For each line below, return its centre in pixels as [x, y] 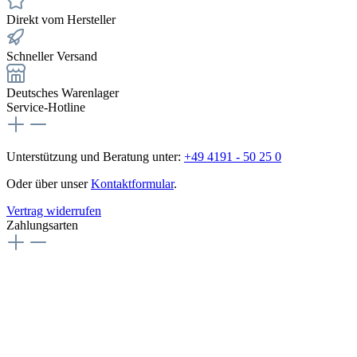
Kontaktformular [132, 183]
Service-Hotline [46, 107]
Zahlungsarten [42, 225]
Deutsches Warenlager [63, 92]
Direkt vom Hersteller [61, 19]
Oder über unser [49, 183]
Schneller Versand [52, 56]
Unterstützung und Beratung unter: [95, 156]
